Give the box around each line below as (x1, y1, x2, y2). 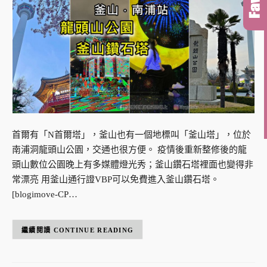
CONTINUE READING (53, 226, 134, 234)
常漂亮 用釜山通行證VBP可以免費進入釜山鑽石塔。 (12, 175, 219, 185)
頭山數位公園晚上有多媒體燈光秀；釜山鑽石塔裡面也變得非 (12, 160, 253, 170)
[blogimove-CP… (12, 190, 77, 200)
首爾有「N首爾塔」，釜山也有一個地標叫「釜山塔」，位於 (12, 130, 251, 140)
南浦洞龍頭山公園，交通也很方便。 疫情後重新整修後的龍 (12, 145, 247, 155)
